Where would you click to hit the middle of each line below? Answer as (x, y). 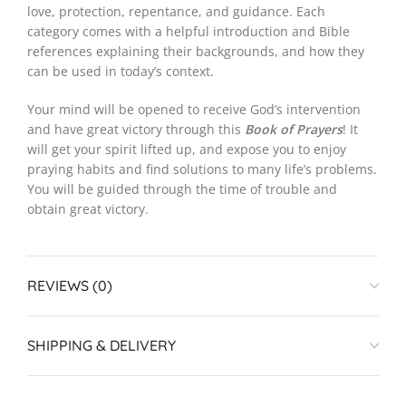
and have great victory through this (136, 130)
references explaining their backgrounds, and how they (196, 52)
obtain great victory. (88, 209)
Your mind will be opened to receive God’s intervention (194, 110)
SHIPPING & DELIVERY (101, 346)
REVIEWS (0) (70, 286)
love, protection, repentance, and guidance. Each (176, 12)
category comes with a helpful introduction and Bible (188, 32)
